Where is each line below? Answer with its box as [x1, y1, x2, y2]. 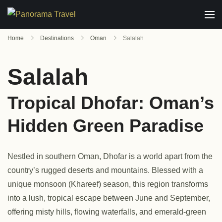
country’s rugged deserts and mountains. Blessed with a [7, 166, 203, 174]
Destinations [40, 35, 74, 42]
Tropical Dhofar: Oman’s [7, 93, 214, 113]
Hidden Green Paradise [7, 115, 204, 136]
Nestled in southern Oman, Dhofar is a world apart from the [7, 152, 213, 161]
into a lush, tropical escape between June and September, [7, 194, 210, 202]
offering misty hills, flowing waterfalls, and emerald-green [7, 208, 206, 216]
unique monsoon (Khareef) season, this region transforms [7, 180, 208, 188]
